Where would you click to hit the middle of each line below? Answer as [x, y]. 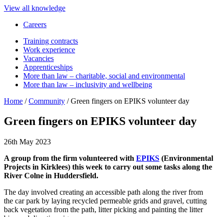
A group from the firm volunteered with [70, 158]
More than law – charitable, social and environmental [104, 76]
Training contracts [51, 41]
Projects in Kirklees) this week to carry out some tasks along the [108, 167]
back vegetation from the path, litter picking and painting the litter [103, 210]
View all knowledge [35, 8]
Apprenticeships [48, 67]
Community [47, 101]
